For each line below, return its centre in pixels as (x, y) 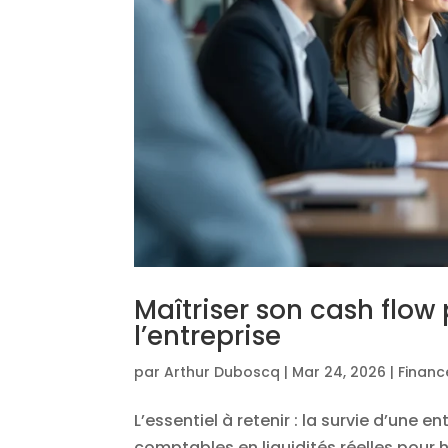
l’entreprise (208, 336)
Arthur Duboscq (222, 372)
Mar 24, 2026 (339, 372)
